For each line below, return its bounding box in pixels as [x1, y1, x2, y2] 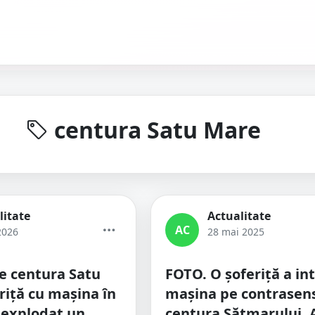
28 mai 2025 [207, 225, 264, 238]
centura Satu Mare [49, 115, 261, 145]
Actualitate [207, 208, 271, 224]
